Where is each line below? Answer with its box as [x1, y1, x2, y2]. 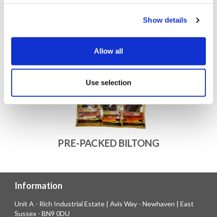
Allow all [94, 46, 123, 55]
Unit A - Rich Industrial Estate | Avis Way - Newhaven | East [15, 200, 194, 208]
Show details [143, 15, 187, 24]
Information [15, 180, 62, 191]
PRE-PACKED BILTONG [58, 137, 159, 149]
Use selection [86, 78, 131, 87]
